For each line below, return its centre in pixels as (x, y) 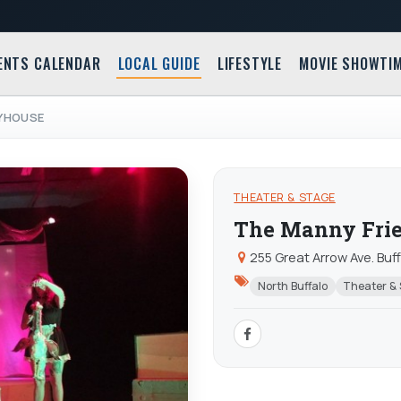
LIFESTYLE (250, 64)
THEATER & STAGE (285, 198)
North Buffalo (292, 286)
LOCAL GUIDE (159, 64)
